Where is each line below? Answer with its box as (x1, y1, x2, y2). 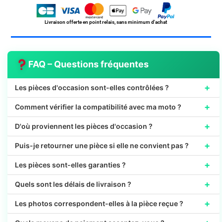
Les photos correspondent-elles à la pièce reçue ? (15, 199, 183, 208)
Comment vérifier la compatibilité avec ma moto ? (15, 103, 181, 111)
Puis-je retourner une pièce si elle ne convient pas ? (15, 141, 189, 150)
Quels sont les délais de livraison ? (15, 180, 131, 189)
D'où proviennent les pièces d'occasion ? (15, 122, 153, 131)
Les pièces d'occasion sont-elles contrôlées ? (15, 83, 169, 92)
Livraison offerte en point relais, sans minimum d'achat (45, 19, 167, 25)
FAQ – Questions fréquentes (28, 59, 149, 70)
